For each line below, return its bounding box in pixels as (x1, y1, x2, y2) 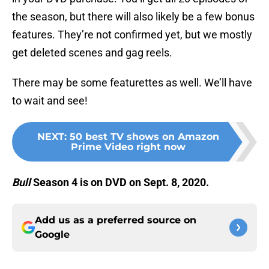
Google (35, 229, 70, 241)
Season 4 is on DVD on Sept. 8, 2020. (31, 176, 209, 189)
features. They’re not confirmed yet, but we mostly (12, 28, 252, 41)
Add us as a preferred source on (35, 214, 196, 226)
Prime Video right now (70, 141, 186, 153)
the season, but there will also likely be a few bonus (12, 10, 255, 23)
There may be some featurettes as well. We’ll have (12, 76, 252, 89)
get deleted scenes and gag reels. (12, 46, 172, 59)
